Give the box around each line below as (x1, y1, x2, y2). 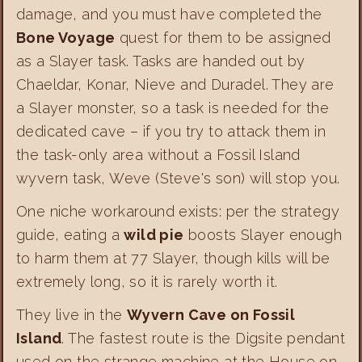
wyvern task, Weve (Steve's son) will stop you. (16, 170, 340, 187)
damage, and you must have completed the (16, 6, 322, 23)
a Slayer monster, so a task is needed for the (16, 99, 329, 117)
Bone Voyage (16, 29, 116, 47)
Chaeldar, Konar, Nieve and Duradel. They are (16, 76, 335, 94)
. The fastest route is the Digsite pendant (61, 330, 346, 347)
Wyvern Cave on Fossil (126, 306, 296, 324)
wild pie (124, 226, 184, 244)
